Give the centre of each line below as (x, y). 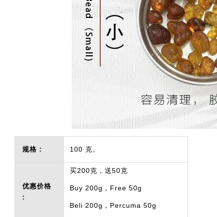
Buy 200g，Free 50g (106, 188)
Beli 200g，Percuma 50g (113, 205)
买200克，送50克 (99, 170)
